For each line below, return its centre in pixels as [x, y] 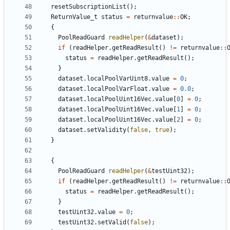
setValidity [107, 130]
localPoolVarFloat [117, 89]
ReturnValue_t [74, 17]
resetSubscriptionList [89, 6]
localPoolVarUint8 [117, 78]
